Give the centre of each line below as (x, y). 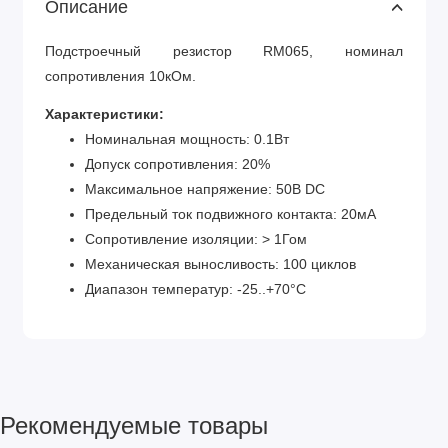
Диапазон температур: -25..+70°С (195, 290)
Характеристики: (104, 115)
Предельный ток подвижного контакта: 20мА (230, 215)
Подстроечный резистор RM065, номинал (224, 51)
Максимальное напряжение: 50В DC (205, 190)
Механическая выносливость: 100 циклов (220, 265)
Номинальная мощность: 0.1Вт (187, 140)
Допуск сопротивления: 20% (177, 165)
